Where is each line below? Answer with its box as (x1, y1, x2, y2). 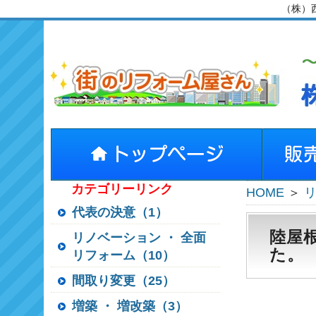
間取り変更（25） (72, 274, 175, 288)
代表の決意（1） (72, 205, 168, 219)
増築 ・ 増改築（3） (72, 299, 188, 313)
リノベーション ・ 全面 (72, 231, 206, 245)
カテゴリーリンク (71, 182, 173, 196)
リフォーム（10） (72, 248, 175, 262)
